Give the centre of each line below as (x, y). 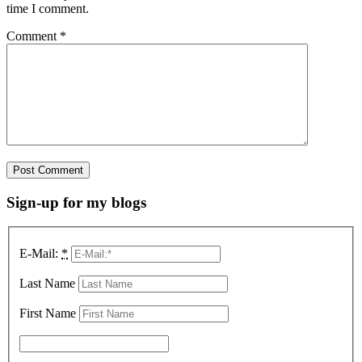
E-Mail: (40, 253)
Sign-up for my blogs (76, 202)
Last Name (47, 283)
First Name (48, 313)
